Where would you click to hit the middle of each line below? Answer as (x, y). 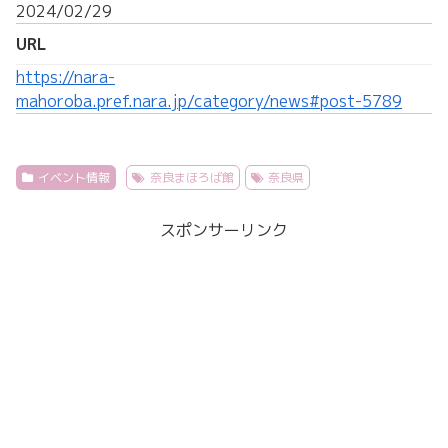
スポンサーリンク (224, 230)
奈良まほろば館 (191, 178)
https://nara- (65, 77)
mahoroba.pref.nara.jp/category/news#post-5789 (209, 101)
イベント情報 (73, 178)
